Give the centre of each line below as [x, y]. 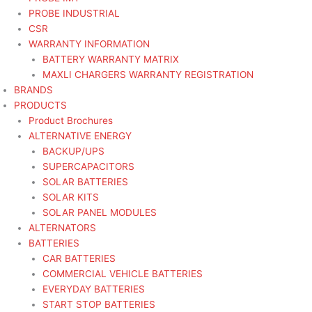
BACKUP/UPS [74, 151]
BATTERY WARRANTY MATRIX [111, 60]
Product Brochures [70, 121]
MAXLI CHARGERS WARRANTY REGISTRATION [148, 75]
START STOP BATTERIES [99, 305]
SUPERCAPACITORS [89, 167]
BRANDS [33, 90]
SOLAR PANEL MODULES [100, 213]
